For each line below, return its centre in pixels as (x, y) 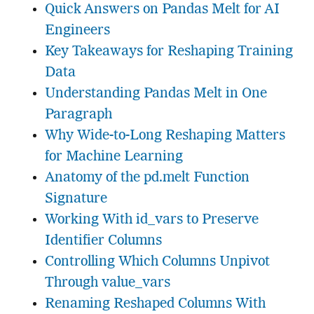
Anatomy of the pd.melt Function (147, 178)
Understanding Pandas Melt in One (156, 94)
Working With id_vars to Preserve (151, 220)
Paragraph (78, 115)
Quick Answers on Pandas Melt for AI (162, 10)
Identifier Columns (103, 241)
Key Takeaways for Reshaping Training (169, 52)
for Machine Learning (114, 157)
